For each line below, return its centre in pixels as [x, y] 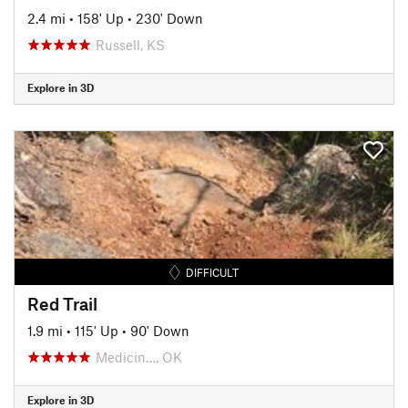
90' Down [160, 330]
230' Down [169, 18]
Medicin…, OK [139, 357]
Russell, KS [130, 44]
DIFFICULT [213, 272]
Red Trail [62, 303]
